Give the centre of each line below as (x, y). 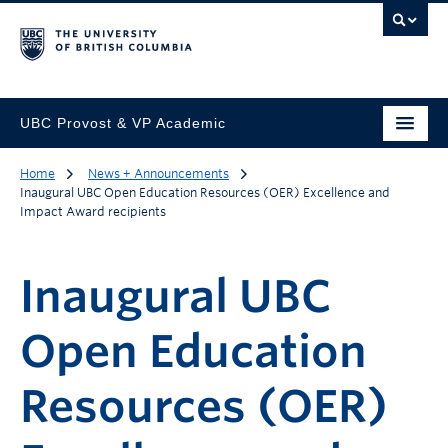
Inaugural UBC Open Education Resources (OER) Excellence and (205, 192)
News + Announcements (158, 173)
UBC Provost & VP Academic (123, 122)
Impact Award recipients (93, 211)
